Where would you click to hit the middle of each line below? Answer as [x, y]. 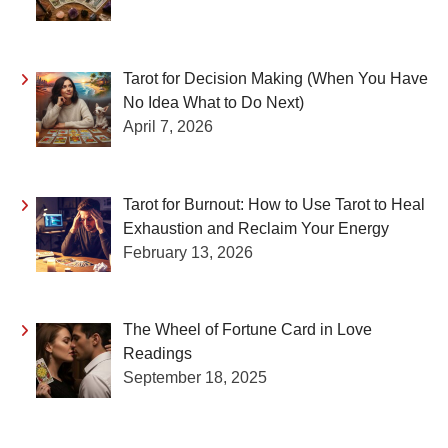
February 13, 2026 [188, 252]
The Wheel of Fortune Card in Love [247, 330]
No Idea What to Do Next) [213, 102]
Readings [157, 354]
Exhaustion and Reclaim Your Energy [256, 228]
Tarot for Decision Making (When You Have [275, 78]
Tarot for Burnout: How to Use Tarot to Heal [274, 204]
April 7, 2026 [168, 126]
